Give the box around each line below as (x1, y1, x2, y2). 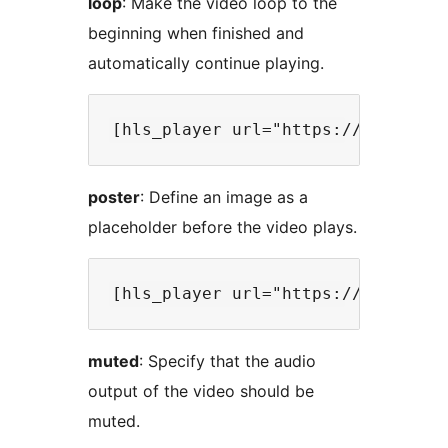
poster (88, 187, 140, 208)
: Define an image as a (140, 187, 308, 208)
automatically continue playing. (88, 53, 324, 74)
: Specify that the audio (139, 351, 316, 372)
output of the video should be (88, 381, 314, 402)
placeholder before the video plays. (88, 217, 357, 238)
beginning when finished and (88, 23, 304, 44)
